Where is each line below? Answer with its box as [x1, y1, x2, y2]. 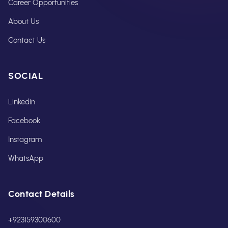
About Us [8, 16, 39, 26]
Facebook [8, 116, 40, 125]
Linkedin [8, 97, 35, 106]
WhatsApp [8, 153, 43, 163]
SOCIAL [8, 70, 43, 81]
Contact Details [8, 188, 75, 199]
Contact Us [8, 35, 45, 45]
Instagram [8, 134, 42, 144]
